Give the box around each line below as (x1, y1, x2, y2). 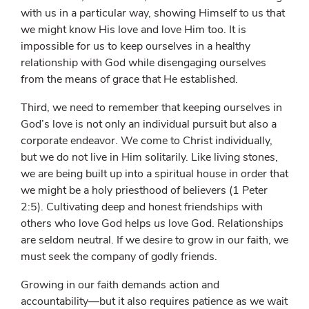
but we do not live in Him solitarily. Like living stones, (21, 150, 278, 166)
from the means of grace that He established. (21, 71, 238, 87)
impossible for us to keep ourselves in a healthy (21, 38, 250, 54)
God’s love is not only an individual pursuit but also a (21, 117, 277, 132)
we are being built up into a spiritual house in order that (21, 166, 288, 182)
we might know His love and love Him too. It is (21, 21, 246, 37)
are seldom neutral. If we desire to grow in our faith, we (21, 232, 288, 248)
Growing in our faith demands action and (21, 277, 219, 293)
